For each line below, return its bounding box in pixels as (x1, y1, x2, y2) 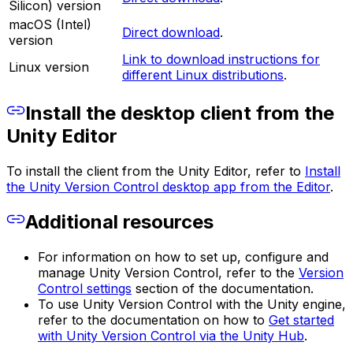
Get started (269, 312, 334, 329)
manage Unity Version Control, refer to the (38, 265, 299, 281)
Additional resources (25, 210, 214, 234)
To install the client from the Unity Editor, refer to (6, 162, 305, 179)
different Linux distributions (122, 66, 284, 83)
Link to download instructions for (122, 50, 320, 67)
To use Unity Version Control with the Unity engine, (38, 296, 346, 313)
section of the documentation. (132, 281, 314, 297)
